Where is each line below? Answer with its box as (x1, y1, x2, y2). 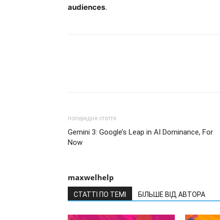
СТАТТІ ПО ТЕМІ (74, 190, 126, 198)
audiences (68, 2, 105, 12)
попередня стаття (68, 114, 116, 122)
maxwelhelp (68, 172, 114, 182)
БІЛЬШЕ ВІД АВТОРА (138, 190, 205, 198)
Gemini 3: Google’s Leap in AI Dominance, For (68, 127, 213, 137)
